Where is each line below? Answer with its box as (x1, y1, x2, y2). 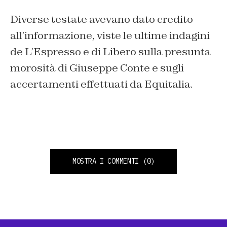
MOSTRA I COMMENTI (72, 157, 139, 166)
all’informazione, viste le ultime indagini (10, 29, 210, 43)
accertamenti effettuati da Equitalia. (10, 78, 193, 91)
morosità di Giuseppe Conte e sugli (10, 61, 184, 75)
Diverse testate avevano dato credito (10, 13, 193, 26)
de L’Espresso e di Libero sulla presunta (10, 45, 211, 59)
